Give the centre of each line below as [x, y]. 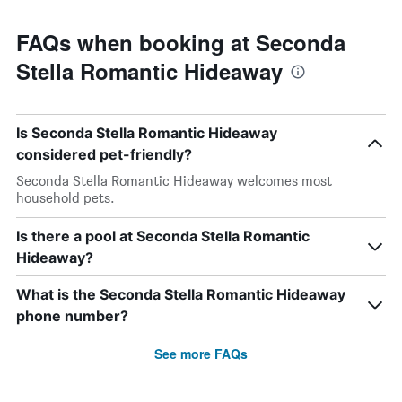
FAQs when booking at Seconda [181, 42]
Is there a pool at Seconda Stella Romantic [163, 236]
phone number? [72, 316]
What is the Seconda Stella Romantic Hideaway [181, 294]
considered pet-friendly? [104, 154]
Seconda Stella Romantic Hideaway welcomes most [174, 181]
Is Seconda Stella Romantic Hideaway [147, 133]
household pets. [66, 198]
